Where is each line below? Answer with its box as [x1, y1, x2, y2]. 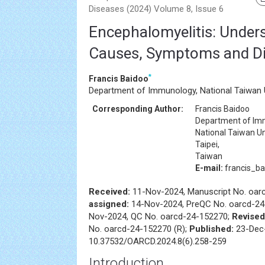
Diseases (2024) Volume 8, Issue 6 [89, 4, 224, 14]
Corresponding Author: [92, 104, 183, 114]
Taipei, [195, 140, 219, 149]
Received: [89, 186, 132, 197]
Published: [189, 224, 234, 234]
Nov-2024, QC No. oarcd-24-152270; [89, 211, 232, 222]
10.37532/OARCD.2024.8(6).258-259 [89, 236, 227, 247]
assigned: [89, 199, 129, 209]
